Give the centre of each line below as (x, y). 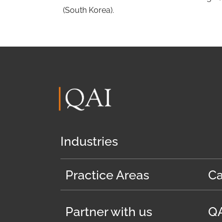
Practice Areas (107, 175)
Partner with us (109, 211)
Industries (89, 141)
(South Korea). (88, 10)
